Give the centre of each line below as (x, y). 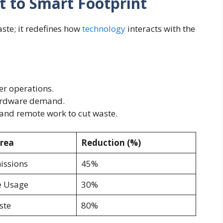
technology (104, 29)
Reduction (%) (111, 143)
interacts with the (160, 29)
